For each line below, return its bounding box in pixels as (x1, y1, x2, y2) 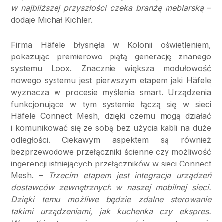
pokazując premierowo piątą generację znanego (11, 52, 211, 62)
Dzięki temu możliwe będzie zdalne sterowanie (11, 194, 211, 205)
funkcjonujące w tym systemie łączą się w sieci (11, 99, 211, 110)
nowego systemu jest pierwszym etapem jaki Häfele (11, 75, 211, 86)
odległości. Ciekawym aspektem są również (11, 135, 211, 145)
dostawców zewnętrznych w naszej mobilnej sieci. (11, 182, 211, 193)
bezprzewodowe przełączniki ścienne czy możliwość (11, 147, 211, 157)
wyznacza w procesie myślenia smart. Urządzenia (11, 87, 211, 98)
